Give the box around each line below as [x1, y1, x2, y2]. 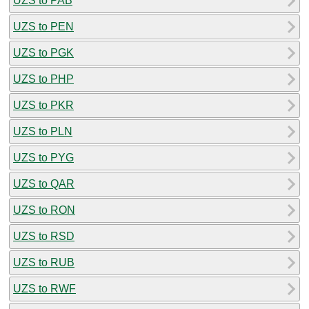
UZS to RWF [13, 282, 76, 295]
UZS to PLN [13, 125, 72, 137]
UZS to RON [13, 203, 75, 216]
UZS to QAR [13, 177, 74, 190]
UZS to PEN [13, 20, 74, 32]
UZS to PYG [13, 151, 74, 163]
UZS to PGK [13, 46, 74, 59]
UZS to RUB [13, 256, 74, 268]
